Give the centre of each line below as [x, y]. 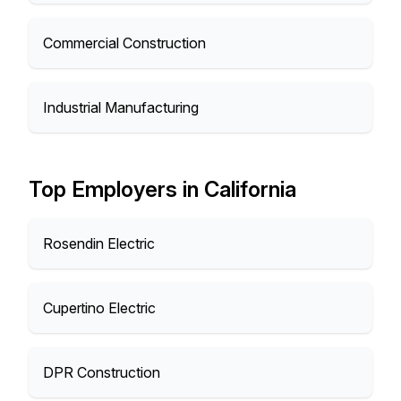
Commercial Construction [124, 43]
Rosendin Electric [99, 243]
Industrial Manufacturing [121, 107]
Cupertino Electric [99, 308]
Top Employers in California [162, 189]
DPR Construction [102, 372]
